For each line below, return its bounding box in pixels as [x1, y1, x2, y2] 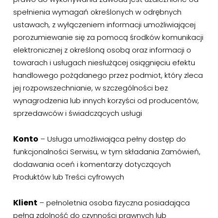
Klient [13, 197, 37, 208]
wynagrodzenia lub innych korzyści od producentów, [13, 95, 199, 106]
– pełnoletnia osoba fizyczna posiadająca [37, 198, 190, 208]
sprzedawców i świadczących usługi [13, 108, 142, 118]
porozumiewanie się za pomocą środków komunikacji [13, 32, 203, 42]
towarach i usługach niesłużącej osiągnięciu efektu [13, 57, 195, 68]
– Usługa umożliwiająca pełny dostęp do [38, 134, 186, 144]
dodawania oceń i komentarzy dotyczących [13, 159, 171, 169]
